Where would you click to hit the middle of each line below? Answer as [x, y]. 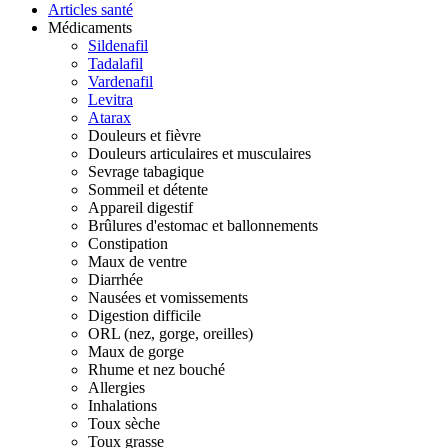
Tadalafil [115, 63]
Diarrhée [115, 279]
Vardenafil [120, 81]
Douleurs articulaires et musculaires [199, 153]
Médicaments [90, 27]
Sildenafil [118, 45]
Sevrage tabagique [146, 171]
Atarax [109, 117]
